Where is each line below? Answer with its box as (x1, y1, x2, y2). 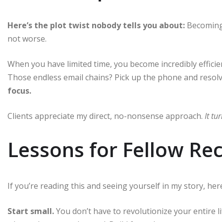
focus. (7, 85, 31, 96)
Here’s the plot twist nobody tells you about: (7, 19, 185, 31)
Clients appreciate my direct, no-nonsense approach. (7, 110, 205, 121)
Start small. (7, 205, 54, 217)
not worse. (7, 33, 47, 44)
